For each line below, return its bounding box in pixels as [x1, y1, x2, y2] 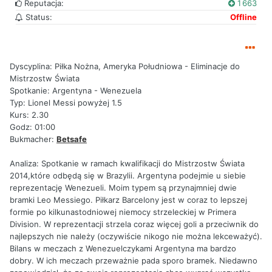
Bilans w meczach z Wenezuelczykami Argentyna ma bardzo [10, 243, 236, 254]
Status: [23, 12, 52, 22]
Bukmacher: [10, 134, 56, 144]
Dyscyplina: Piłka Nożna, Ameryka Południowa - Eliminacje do [10, 61, 240, 72]
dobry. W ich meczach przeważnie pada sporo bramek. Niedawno [10, 256, 257, 266]
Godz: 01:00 [10, 122, 55, 132]
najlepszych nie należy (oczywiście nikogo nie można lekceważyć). [10, 231, 262, 242]
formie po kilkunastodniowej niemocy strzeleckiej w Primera [10, 207, 236, 217]
